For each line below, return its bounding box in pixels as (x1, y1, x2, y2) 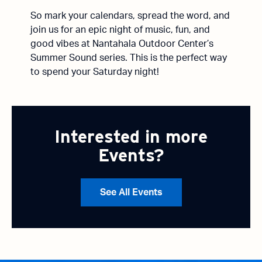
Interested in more (54, 126, 208, 147)
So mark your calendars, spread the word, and (30, 11, 230, 20)
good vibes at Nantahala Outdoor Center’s (30, 39, 213, 49)
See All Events (99, 188, 163, 197)
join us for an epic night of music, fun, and (30, 25, 210, 35)
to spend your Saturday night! (30, 67, 159, 77)
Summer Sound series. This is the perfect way (30, 53, 227, 63)
